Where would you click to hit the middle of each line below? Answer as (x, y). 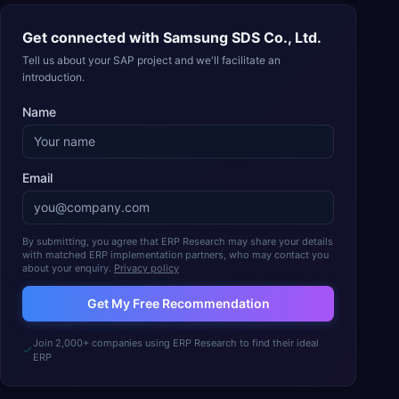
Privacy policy (147, 268)
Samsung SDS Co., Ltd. (242, 37)
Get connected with (93, 37)
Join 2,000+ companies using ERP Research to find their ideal (175, 343)
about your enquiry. (67, 268)
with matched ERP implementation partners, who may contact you (175, 255)
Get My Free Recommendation (178, 303)
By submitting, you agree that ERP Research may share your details (178, 241)
